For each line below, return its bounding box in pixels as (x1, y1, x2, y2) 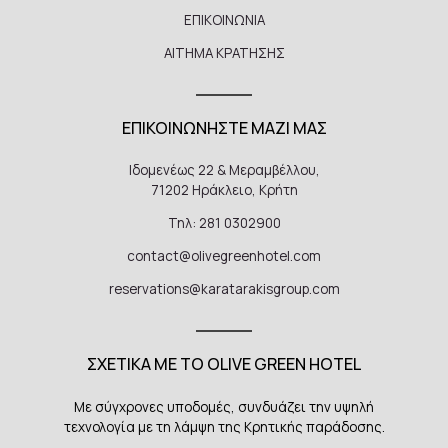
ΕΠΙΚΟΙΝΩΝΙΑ (183, 10, 265, 29)
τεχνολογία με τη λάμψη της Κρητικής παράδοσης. (63, 418, 385, 437)
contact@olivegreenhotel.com (127, 247, 321, 266)
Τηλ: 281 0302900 (167, 214, 281, 233)
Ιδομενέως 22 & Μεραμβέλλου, (128, 161, 320, 180)
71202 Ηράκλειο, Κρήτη (150, 181, 298, 200)
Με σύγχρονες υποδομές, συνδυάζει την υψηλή (74, 398, 374, 417)
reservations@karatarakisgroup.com (108, 280, 340, 299)
